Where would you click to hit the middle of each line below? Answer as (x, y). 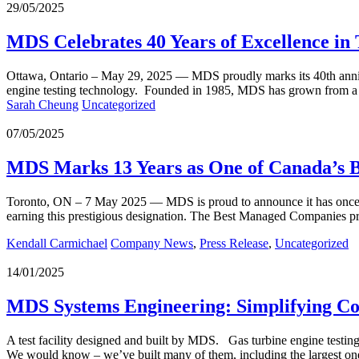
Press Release (234, 243)
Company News (152, 243)
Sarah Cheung (42, 105)
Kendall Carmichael (57, 243)
